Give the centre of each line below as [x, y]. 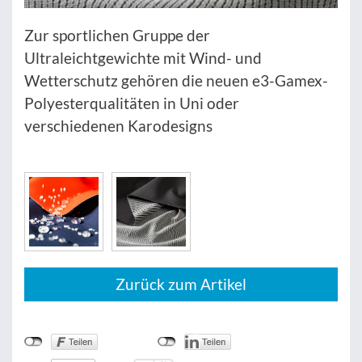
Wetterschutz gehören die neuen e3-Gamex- [176, 80]
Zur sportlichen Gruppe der [117, 35]
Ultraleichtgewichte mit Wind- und [143, 58]
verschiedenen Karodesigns [118, 126]
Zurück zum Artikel [181, 284]
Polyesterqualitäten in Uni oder [132, 103]
